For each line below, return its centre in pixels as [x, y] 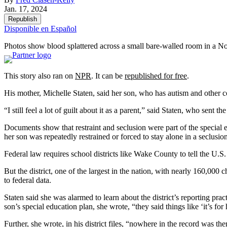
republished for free [156, 76]
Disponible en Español [40, 29]
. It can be [108, 76]
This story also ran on [40, 76]
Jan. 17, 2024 [26, 9]
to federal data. [28, 180]
